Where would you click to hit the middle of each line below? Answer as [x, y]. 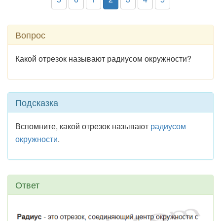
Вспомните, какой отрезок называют [83, 126]
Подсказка [37, 102]
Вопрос [30, 35]
